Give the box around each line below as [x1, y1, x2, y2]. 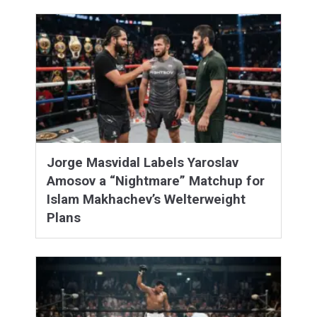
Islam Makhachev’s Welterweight [47, 192, 246, 208]
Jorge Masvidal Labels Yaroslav [47, 155, 238, 171]
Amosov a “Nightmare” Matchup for [47, 173, 265, 190]
